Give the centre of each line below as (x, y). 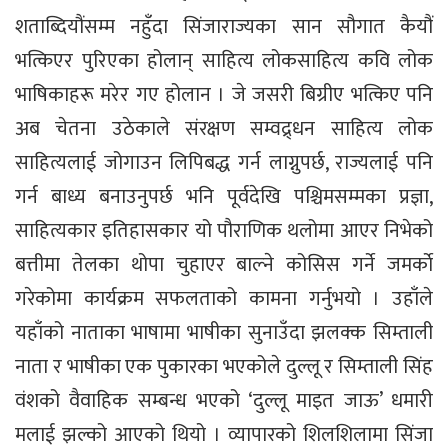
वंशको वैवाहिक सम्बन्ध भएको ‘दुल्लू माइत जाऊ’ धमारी (224, 400)
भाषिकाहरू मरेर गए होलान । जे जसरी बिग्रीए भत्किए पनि (224, 94)
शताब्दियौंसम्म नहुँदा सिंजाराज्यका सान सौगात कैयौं (224, 26)
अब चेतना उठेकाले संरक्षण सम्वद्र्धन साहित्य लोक (224, 128)
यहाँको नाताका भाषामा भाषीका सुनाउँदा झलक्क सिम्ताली (224, 332)
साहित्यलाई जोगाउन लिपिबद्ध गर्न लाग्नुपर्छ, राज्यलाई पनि (224, 162)
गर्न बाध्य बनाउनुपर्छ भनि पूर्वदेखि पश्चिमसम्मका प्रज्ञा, (224, 196)
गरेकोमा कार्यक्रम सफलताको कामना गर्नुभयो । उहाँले (224, 298)
